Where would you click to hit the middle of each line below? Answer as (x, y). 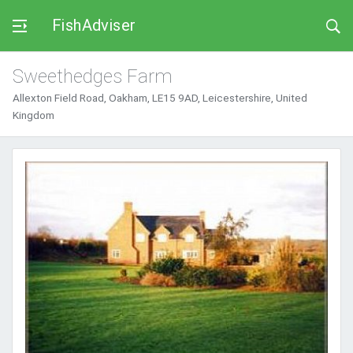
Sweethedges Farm (93, 76)
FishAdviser (94, 25)
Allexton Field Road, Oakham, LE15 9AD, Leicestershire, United (160, 98)
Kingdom (33, 115)
